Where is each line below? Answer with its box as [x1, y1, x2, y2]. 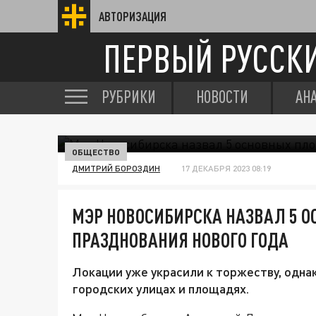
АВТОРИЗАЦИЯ [99, 9, 166, 23]
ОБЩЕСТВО [72, 147, 120, 157]
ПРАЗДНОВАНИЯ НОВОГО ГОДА [72, 228, 288, 252]
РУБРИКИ [102, 87, 156, 107]
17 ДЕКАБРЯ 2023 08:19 [181, 163, 271, 174]
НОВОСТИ [196, 87, 248, 107]
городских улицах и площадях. [72, 281, 249, 296]
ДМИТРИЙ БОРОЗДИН [72, 163, 160, 174]
